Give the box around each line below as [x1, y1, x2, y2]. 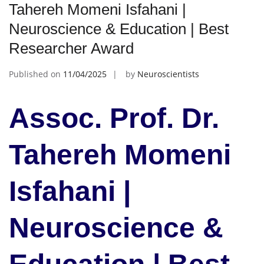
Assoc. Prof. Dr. [9, 102, 219, 134]
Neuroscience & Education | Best [9, 19, 229, 38]
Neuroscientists [137, 68, 199, 80]
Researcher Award [9, 39, 134, 57]
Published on [9, 68, 63, 80]
